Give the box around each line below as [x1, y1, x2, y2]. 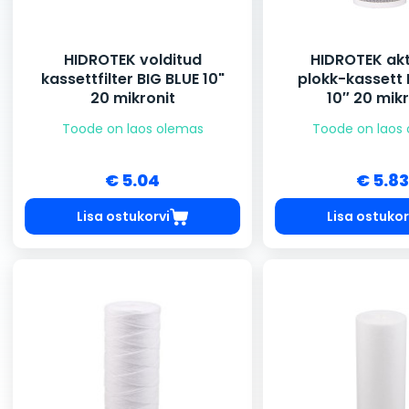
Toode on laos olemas [61, 120, 204, 139]
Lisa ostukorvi [76, 206, 170, 225]
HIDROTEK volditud [63, 49, 202, 71]
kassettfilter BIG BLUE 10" [40, 68, 225, 90]
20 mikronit [89, 88, 175, 110]
